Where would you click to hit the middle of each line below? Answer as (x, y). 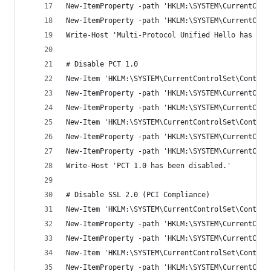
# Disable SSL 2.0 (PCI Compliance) (138, 195)
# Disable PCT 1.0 (102, 64)
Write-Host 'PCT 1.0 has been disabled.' (149, 166)
